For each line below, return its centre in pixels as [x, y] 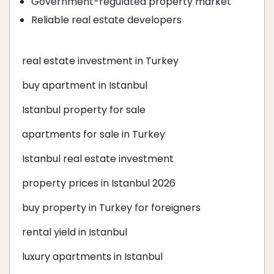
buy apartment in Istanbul [85, 86]
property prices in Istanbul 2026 [99, 183]
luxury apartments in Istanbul [92, 257]
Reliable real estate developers [106, 20]
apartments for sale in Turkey [94, 135]
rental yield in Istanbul [75, 232]
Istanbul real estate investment [98, 159]
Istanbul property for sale [84, 110]
